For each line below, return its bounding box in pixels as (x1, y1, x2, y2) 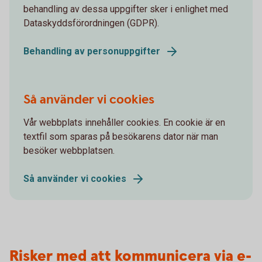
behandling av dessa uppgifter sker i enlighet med (23, 4, 228, 15)
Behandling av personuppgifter (23, 46, 160, 57)
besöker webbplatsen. (23, 145, 115, 156)
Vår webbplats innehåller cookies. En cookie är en (23, 117, 225, 128)
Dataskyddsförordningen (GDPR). (23, 18, 159, 29)
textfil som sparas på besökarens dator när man (23, 131, 218, 142)
